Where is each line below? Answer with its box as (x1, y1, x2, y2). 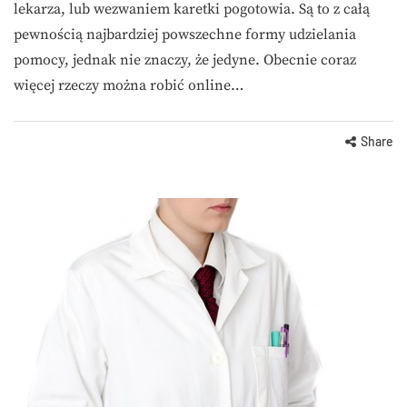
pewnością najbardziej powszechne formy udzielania (14, 25, 356, 45)
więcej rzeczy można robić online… (14, 76, 243, 95)
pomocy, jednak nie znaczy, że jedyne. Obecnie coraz (14, 51, 356, 70)
